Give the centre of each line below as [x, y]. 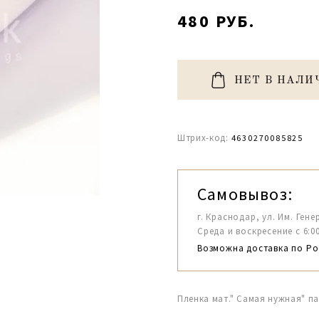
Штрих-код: [203, 138]
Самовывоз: [245, 194]
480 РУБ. [216, 21]
